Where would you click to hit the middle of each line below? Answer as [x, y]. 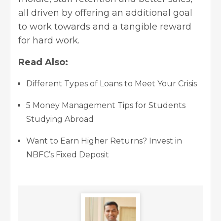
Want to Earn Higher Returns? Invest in [104, 141]
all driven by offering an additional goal [105, 13]
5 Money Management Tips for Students [106, 106]
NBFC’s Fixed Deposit [68, 155]
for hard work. [49, 41]
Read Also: [43, 62]
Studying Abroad [60, 119]
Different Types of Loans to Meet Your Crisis [111, 84]
